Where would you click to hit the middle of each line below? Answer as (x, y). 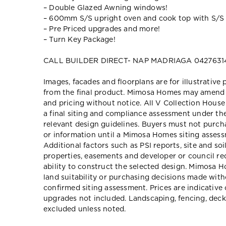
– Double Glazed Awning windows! (106, 8)
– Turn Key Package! (79, 40)
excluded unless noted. (85, 209)
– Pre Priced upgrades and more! (102, 29)
